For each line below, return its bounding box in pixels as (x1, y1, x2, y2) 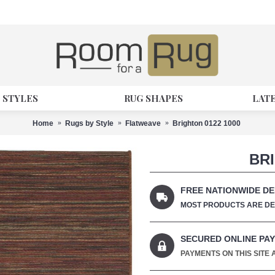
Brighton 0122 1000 (172, 118, 241, 128)
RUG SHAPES (123, 92, 183, 104)
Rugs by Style (64, 118, 114, 128)
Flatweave (125, 118, 161, 128)
